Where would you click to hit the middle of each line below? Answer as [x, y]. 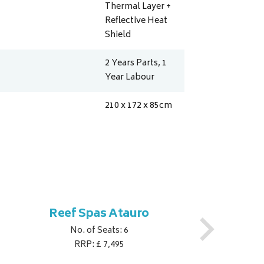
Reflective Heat [136, 21]
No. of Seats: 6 [99, 231]
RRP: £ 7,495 [99, 245]
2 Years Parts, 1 [136, 64]
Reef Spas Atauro [99, 214]
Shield [118, 35]
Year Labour [130, 78]
